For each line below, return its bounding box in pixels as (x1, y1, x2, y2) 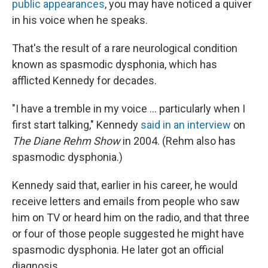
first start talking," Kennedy (12, 118, 141, 131)
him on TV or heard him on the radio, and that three (12, 211, 249, 224)
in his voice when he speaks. (12, 14, 148, 26)
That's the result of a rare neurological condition (12, 42, 237, 54)
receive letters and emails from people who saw (12, 195, 240, 208)
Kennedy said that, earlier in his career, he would (12, 179, 237, 191)
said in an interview (141, 118, 231, 131)
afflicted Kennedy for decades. (12, 74, 157, 87)
